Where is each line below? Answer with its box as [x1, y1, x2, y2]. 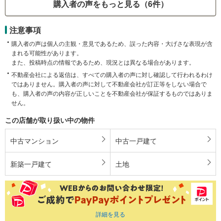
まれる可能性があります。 [11, 48, 82, 57]
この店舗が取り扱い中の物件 [5, 114, 95, 125]
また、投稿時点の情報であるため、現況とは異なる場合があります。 [11, 57, 195, 66]
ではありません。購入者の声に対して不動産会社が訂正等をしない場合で [11, 79, 207, 88]
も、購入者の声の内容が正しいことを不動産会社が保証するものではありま [11, 88, 213, 97]
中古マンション [10, 135, 59, 146]
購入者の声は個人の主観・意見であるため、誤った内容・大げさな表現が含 [11, 38, 213, 47]
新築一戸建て [10, 158, 52, 169]
